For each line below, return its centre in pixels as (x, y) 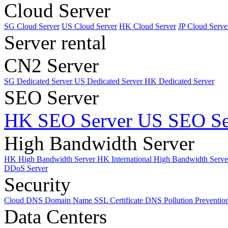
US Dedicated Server (109, 81)
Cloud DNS (24, 200)
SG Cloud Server (32, 26)
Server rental (55, 42)
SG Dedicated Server (39, 81)
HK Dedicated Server (179, 81)
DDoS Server (26, 168)
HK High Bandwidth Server (51, 159)
